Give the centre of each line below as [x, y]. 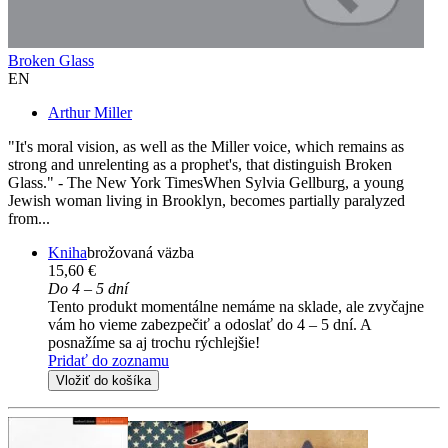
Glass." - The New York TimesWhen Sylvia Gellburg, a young [206, 183]
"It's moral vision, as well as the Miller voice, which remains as [206, 147]
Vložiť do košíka [103, 381]
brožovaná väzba [140, 253]
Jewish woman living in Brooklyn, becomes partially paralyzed [206, 201]
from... [29, 219]
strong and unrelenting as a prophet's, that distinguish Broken [200, 165]
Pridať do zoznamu [108, 361]
